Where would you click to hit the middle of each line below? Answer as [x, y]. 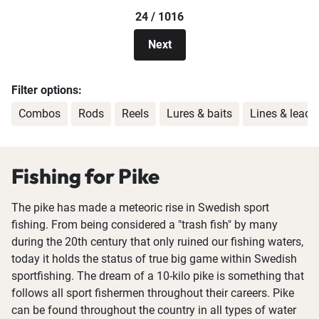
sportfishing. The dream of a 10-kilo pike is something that [158, 276]
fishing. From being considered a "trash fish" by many [145, 225]
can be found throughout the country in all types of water [154, 310]
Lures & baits [199, 114]
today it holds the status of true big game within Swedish [154, 259]
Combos [40, 114]
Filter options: [47, 90]
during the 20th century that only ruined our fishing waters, [157, 242]
